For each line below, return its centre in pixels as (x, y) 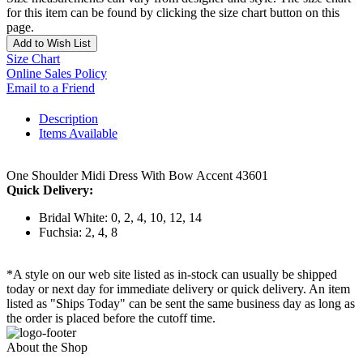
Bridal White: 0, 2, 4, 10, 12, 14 (120, 218)
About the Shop (47, 348)
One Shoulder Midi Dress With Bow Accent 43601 (137, 176)
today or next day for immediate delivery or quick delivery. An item (178, 289)
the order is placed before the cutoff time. (111, 318)
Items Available (78, 134)
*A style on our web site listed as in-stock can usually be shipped (172, 275)
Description (68, 119)
